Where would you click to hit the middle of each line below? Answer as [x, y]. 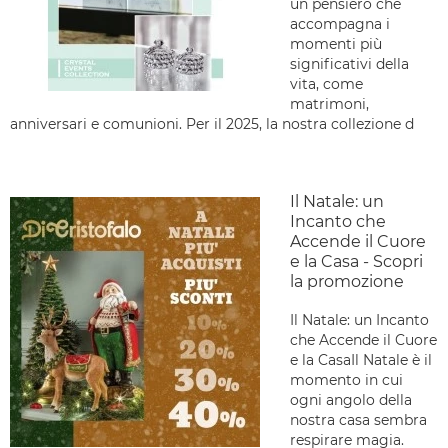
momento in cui [346, 380]
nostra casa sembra [358, 420]
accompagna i [340, 24]
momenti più [336, 44]
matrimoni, [329, 104]
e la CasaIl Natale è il [361, 360]
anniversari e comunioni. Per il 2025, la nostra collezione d [212, 124]
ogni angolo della [351, 400]
